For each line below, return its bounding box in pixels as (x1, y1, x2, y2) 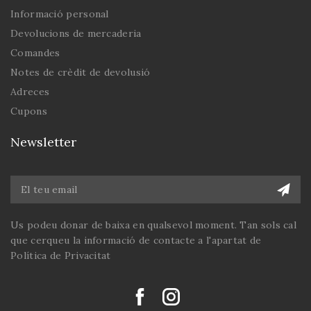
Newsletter (10, 133, 76, 150)
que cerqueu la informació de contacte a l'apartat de (10, 233, 262, 246)
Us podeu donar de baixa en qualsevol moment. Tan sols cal (10, 218, 297, 231)
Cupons (10, 104, 47, 117)
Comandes (10, 46, 60, 59)
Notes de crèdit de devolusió (10, 65, 151, 78)
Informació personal (10, 7, 109, 20)
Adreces (10, 85, 50, 98)
